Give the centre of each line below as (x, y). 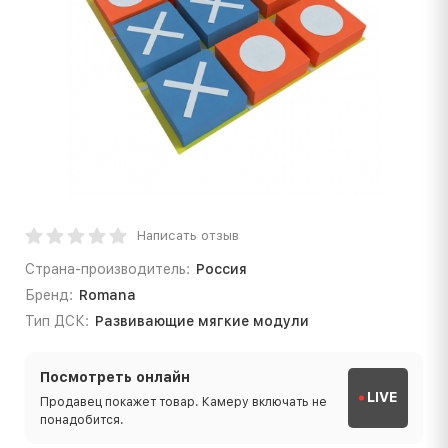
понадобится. (82, 419)
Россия (221, 268)
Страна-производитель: (107, 268)
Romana (107, 294)
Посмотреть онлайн (115, 376)
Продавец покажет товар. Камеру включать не (183, 401)
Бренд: (49, 294)
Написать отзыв (188, 235)
